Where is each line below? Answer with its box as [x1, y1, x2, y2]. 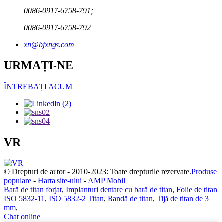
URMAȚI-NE [4, 58, 73, 72]
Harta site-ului [38, 176, 82, 185]
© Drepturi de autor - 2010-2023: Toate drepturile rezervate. [4, 167, 191, 176]
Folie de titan [176, 185, 217, 194]
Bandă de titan [108, 194, 153, 203]
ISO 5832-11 [4, 194, 45, 203]
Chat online [4, 212, 40, 221]
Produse [191, 167, 217, 176]
